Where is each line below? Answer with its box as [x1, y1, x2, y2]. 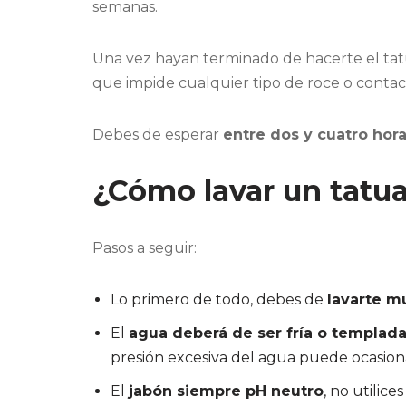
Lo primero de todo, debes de [111, 291, 327, 309]
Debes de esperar [92, 126, 223, 144]
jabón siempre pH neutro [129, 382, 324, 401]
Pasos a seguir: [92, 239, 197, 257]
